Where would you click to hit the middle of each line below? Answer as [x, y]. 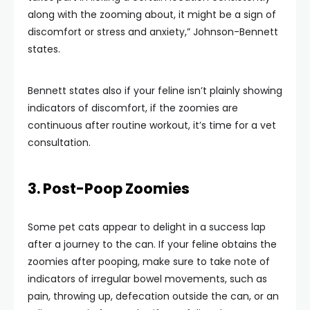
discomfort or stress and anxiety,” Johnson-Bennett [153, 31]
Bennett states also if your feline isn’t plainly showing [155, 90]
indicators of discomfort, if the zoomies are [133, 108]
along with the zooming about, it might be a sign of [152, 14]
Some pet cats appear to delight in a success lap [147, 227]
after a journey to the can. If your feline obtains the [152, 244]
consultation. [59, 142]
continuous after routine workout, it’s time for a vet [152, 125]
